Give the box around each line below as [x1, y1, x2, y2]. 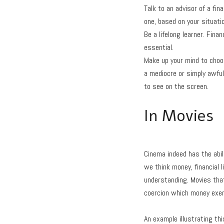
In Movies [144, 105, 213, 127]
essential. [144, 41, 173, 52]
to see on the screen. [144, 80, 208, 91]
